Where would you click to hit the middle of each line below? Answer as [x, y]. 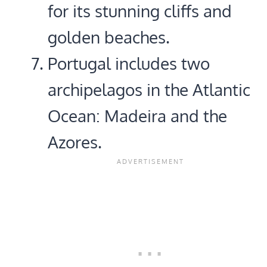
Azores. [75, 142]
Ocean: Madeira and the [137, 115]
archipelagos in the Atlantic [149, 89]
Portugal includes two [129, 63]
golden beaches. [109, 37]
